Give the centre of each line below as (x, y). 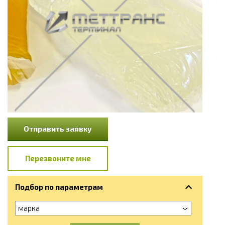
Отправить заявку (58, 129)
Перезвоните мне (58, 158)
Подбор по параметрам (59, 187)
